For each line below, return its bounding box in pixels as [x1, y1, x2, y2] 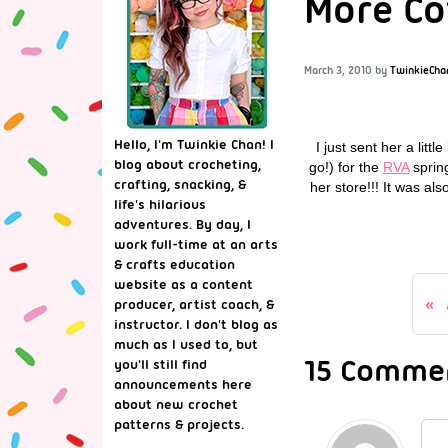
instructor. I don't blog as [114, 316, 278, 332]
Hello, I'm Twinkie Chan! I [114, 136, 274, 152]
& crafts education [114, 256, 235, 272]
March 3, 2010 [304, 63, 372, 77]
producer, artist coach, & [114, 296, 274, 312]
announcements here [114, 376, 252, 392]
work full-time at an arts [114, 236, 278, 252]
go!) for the [309, 158, 383, 175]
